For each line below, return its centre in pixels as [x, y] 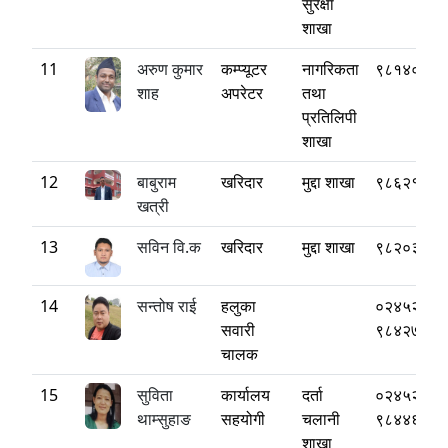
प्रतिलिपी [329, 117]
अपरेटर [242, 93]
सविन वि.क [169, 247]
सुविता [155, 395]
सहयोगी [243, 419]
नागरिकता [330, 69]
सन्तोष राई [166, 306]
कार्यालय [245, 395]
